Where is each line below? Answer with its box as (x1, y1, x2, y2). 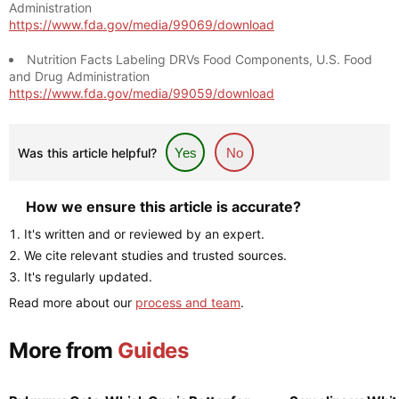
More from (9, 338, 118, 363)
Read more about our (9, 295, 135, 310)
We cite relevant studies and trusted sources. (24, 248, 287, 263)
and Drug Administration (9, 69, 150, 84)
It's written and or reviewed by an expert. (24, 226, 265, 241)
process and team (135, 295, 240, 310)
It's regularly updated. (24, 269, 152, 284)
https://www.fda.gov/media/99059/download (9, 85, 274, 101)
